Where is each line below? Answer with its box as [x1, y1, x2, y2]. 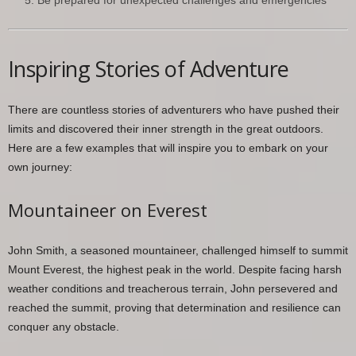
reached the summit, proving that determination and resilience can [8, 301, 341, 315]
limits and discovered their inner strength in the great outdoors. [8, 122, 323, 136]
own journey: [8, 161, 72, 174]
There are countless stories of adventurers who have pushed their [8, 103, 339, 117]
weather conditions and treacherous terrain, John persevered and [8, 282, 338, 296]
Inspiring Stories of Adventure [8, 54, 289, 84]
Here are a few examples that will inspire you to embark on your [8, 141, 328, 155]
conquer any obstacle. [8, 320, 119, 334]
